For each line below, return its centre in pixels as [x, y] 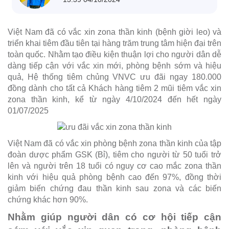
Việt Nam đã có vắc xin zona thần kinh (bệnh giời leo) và [114, 32]
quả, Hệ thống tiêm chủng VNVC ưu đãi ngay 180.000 [114, 77]
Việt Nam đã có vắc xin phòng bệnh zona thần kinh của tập [114, 144]
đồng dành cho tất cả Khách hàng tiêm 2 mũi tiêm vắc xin [114, 88]
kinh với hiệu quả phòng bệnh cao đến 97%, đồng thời [114, 177]
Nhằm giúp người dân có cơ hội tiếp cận [114, 217]
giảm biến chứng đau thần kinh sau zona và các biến [114, 189]
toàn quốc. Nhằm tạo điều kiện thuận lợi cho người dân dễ [114, 54]
